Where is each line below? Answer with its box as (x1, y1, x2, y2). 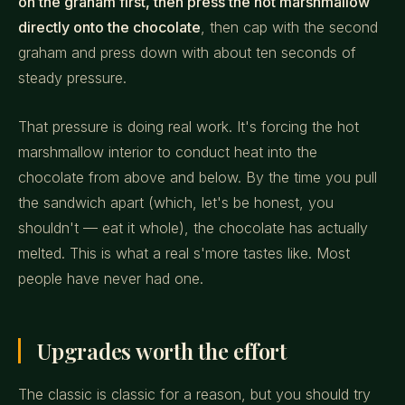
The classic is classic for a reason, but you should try (18, 385, 371, 403)
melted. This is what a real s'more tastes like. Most (18, 244, 350, 262)
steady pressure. (18, 69, 127, 87)
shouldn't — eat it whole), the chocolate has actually (18, 219, 368, 237)
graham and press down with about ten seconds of (18, 43, 356, 61)
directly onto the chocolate (18, 18, 201, 36)
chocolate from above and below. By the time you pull (18, 168, 377, 186)
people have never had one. (18, 269, 203, 287)
